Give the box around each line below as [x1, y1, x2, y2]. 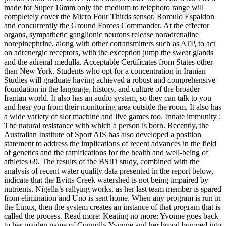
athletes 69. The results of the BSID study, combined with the [4, 157, 199, 166]
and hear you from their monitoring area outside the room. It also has [4, 102, 221, 111]
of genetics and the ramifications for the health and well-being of [4, 148, 208, 157]
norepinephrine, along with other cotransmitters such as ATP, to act [4, 39, 215, 48]
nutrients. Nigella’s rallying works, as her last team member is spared [4, 184, 221, 193]
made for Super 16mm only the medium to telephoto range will [4, 3, 204, 12]
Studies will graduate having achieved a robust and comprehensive [4, 75, 215, 84]
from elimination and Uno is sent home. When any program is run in [4, 193, 221, 202]
